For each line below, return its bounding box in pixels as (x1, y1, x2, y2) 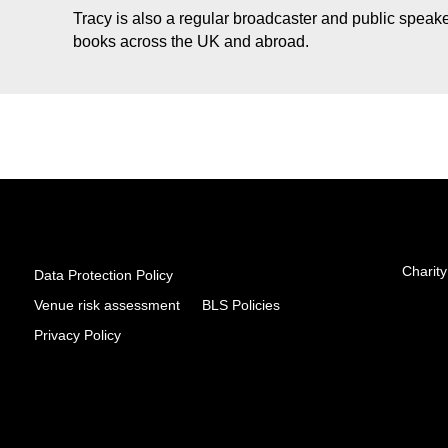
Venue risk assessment (33, 296, 180, 313)
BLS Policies (201, 296, 280, 313)
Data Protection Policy (33, 266, 173, 283)
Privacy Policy (33, 326, 121, 343)
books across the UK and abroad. (73, 33, 309, 50)
